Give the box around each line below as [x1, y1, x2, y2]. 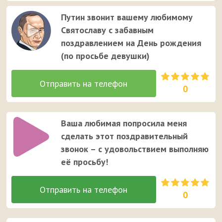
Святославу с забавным [61, 24, 154, 36]
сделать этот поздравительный [61, 130, 188, 142]
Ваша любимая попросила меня [61, 117, 187, 129]
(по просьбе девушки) [61, 50, 150, 62]
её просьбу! [61, 156, 109, 168]
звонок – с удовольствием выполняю [61, 143, 209, 155]
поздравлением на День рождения [61, 37, 202, 49]
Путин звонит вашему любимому [61, 11, 193, 23]
